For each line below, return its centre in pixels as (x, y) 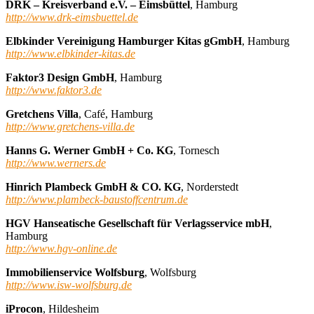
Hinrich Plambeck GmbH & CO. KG (93, 186)
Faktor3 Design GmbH (60, 77)
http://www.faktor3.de (54, 90)
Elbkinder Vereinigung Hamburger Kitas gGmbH (124, 41)
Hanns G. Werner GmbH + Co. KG (89, 150)
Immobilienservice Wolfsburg (75, 272)
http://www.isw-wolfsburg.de (69, 285)
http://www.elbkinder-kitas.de (70, 53)
